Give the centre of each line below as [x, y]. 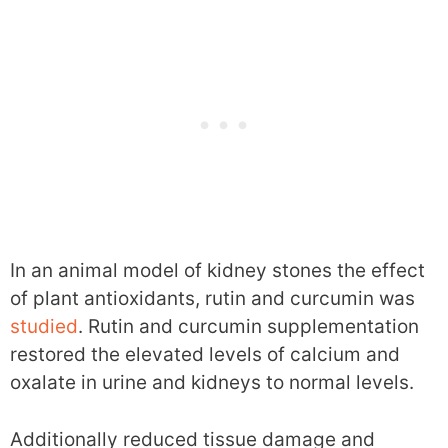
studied [44, 327]
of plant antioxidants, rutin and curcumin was [212, 299]
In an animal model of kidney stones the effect [217, 271]
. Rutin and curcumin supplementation [248, 327]
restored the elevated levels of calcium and [205, 355]
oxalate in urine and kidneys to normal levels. [212, 383]
